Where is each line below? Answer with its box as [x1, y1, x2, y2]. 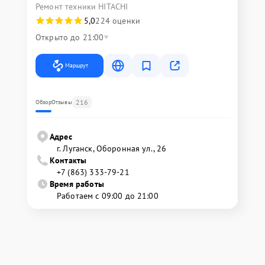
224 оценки [95, 15, 140, 27]
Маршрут [65, 62, 88, 70]
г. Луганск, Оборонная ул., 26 [57, 143, 167, 154]
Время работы [50, 179, 104, 190]
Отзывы [51, 98, 72, 106]
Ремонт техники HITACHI [35, 1, 128, 12]
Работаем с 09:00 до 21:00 [57, 190, 159, 202]
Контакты [50, 155, 87, 166]
